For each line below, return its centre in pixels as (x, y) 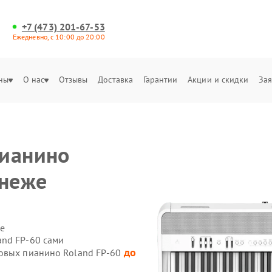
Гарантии (160, 80)
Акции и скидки (218, 80)
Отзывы (73, 80)
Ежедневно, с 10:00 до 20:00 (59, 37)
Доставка (116, 80)
